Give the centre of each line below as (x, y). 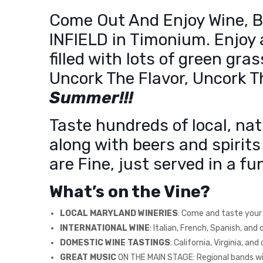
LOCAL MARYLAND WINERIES (119, 213)
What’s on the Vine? (130, 191)
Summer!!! (91, 97)
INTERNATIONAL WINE (105, 228)
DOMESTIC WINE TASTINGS (115, 242)
